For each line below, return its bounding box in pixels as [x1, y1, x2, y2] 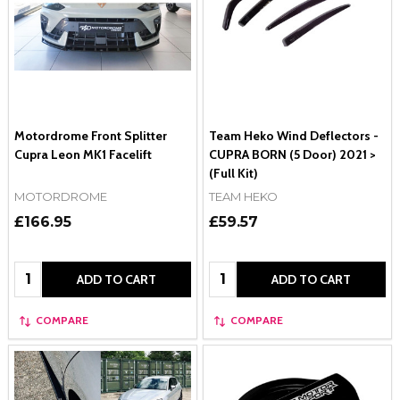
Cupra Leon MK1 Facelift [14, 146, 152, 163]
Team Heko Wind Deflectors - [209, 128, 379, 145]
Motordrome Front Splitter [14, 128, 167, 145]
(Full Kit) [209, 165, 258, 182]
